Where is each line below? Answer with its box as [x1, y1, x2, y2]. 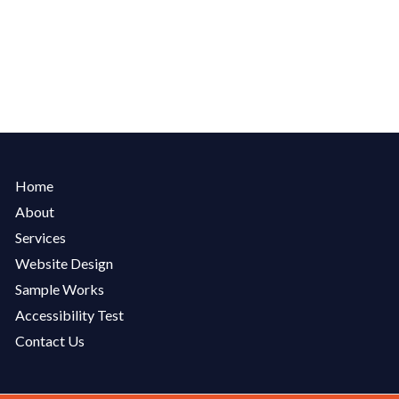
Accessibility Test [14, 305, 124, 323]
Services [14, 228, 66, 246]
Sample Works [14, 280, 104, 297]
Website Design [14, 254, 113, 272]
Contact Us [14, 331, 85, 349]
